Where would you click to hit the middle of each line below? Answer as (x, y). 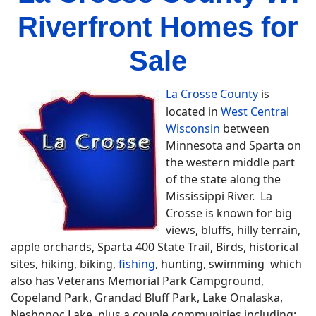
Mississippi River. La (219, 196)
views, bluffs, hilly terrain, (233, 230)
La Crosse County (212, 94)
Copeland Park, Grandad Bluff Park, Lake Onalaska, (147, 298)
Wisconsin (193, 128)
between (245, 128)
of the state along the (223, 179)
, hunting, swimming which (229, 264)
